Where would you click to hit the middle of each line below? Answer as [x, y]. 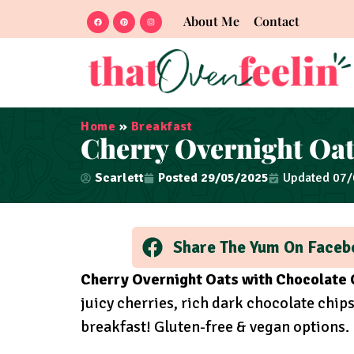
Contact [276, 21]
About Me [211, 21]
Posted [178, 178]
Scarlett [119, 178]
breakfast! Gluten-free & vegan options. [215, 326]
